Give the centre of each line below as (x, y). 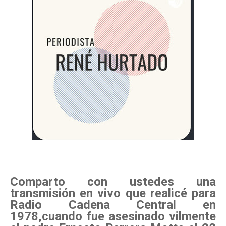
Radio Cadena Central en (113, 205)
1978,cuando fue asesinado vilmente (113, 217)
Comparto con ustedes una (113, 182)
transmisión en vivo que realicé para (113, 193)
